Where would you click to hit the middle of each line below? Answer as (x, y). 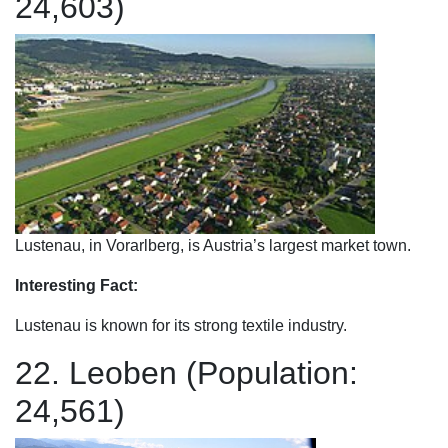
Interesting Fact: (76, 285)
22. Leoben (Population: (186, 373)
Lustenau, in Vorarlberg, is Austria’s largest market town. (213, 245)
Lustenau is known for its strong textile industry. (181, 325)
